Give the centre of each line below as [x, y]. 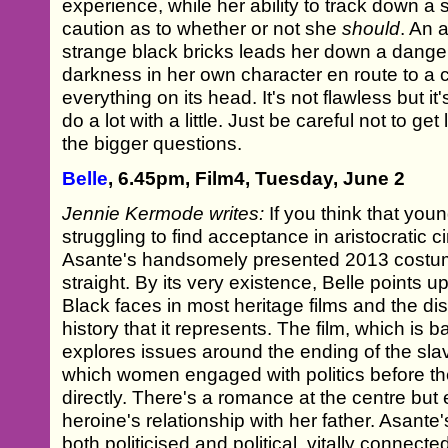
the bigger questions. [152, 143]
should [371, 28]
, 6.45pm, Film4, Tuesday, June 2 [257, 178]
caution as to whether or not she [202, 28]
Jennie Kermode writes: [166, 213]
